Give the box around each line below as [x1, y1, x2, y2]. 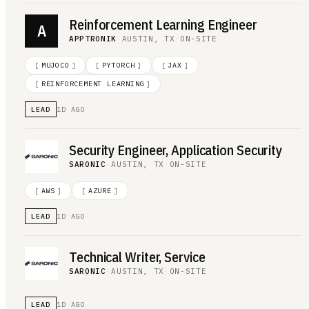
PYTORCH [102, 60, 135, 70]
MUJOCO [41, 60, 70, 70]
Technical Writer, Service [69, 248, 206, 266]
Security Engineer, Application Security [69, 141, 283, 159]
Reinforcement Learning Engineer [69, 15, 257, 34]
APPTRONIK [69, 34, 117, 43]
